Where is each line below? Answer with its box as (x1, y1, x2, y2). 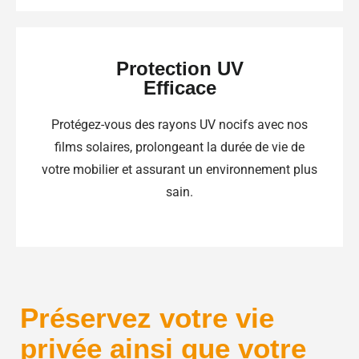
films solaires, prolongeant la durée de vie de (54, 139, 305, 155)
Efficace (143, 77, 216, 99)
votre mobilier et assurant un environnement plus (42, 162, 317, 178)
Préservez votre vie (20, 302, 274, 334)
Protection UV (115, 58, 244, 80)
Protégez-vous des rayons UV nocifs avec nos (51, 117, 308, 133)
